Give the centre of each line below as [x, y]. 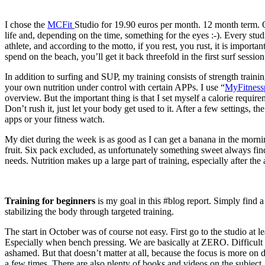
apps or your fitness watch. [55, 119]
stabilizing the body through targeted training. [89, 211]
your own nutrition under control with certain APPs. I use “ [115, 87]
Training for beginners [50, 201]
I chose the [26, 24]
